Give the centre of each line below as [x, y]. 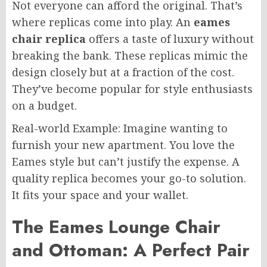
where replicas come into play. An [103, 22]
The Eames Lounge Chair [116, 227]
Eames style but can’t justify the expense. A [126, 162]
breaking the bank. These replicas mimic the [130, 56]
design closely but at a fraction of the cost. [123, 72]
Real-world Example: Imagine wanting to [120, 128]
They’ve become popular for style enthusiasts [132, 89]
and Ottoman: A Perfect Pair [131, 250]
